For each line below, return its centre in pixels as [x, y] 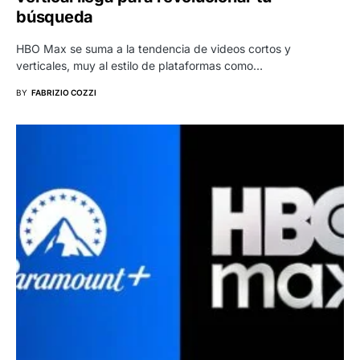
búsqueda [55, 16]
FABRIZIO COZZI [64, 92]
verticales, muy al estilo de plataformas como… [139, 65]
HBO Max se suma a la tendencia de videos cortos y [153, 48]
